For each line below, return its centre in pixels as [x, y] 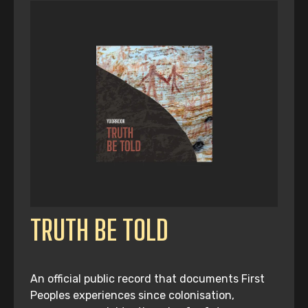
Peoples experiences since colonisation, [132, 296]
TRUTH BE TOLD [99, 231]
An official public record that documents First [147, 279]
